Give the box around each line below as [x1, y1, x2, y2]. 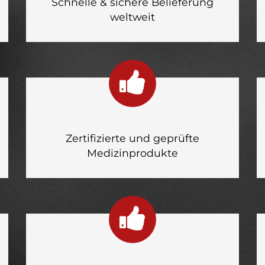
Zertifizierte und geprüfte [66, 132, 199, 144]
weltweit [110, 11, 155, 23]
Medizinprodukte [87, 147, 178, 159]
